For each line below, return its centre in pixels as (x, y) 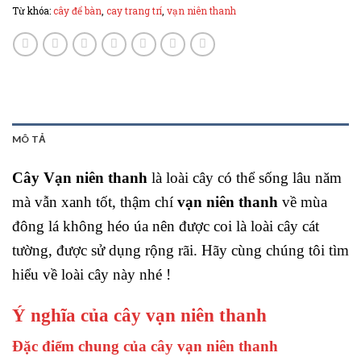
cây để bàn (77, 10)
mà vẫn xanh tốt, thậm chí (93, 202)
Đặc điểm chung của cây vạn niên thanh (145, 346)
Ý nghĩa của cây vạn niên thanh (139, 315)
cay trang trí (134, 10)
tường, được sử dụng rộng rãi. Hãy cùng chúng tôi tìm (180, 251)
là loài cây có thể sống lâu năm (245, 178)
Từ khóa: (33, 10)
